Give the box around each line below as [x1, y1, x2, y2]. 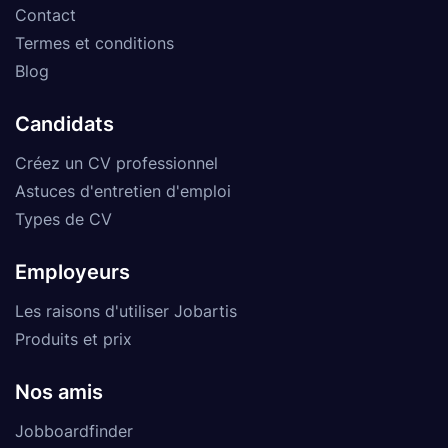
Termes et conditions [15, 32, 174, 53]
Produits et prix [15, 328, 132, 349]
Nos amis [15, 379, 103, 404]
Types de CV [15, 208, 112, 229]
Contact [15, 4, 76, 25]
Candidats [15, 111, 114, 136]
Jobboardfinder [15, 420, 133, 441]
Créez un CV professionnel [15, 152, 218, 173]
